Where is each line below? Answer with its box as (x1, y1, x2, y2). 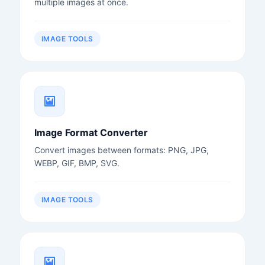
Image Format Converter (34, 126, 148, 138)
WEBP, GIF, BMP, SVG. (34, 157, 119, 168)
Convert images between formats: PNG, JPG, (34, 144, 209, 155)
